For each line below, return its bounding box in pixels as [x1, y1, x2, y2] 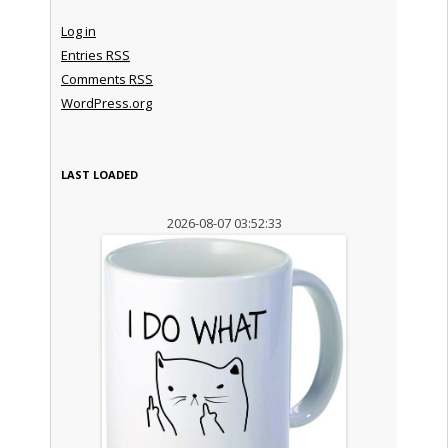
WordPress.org [60, 93, 152, 112]
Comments [60, 69, 129, 88]
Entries [60, 45, 106, 64]
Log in [60, 21, 96, 40]
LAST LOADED [60, 166, 138, 182]
